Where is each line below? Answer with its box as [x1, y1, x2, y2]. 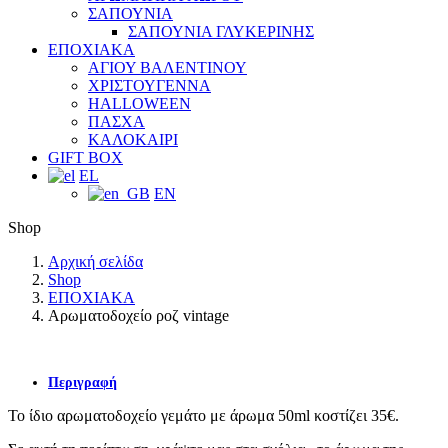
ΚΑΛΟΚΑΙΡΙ [88, 131, 178, 148]
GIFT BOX [48, 149, 123, 166]
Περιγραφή [48, 375, 117, 390]
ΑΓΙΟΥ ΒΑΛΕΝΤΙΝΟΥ [88, 59, 247, 76]
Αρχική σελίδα [48, 253, 143, 270]
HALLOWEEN [88, 95, 191, 112]
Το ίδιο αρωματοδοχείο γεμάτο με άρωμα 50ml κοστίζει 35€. [8, 407, 399, 424]
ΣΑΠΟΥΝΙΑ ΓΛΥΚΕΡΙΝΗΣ [128, 23, 314, 40]
